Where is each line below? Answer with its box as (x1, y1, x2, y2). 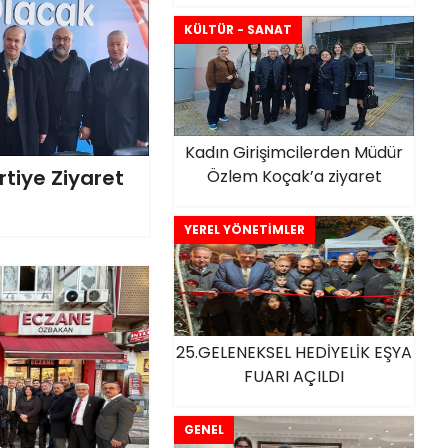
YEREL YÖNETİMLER (184, 221, 305, 238)
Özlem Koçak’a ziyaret (206, 165, 382, 188)
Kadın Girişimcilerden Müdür (185, 141, 403, 164)
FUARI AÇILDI (244, 365, 344, 388)
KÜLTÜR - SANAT (184, 21, 292, 38)
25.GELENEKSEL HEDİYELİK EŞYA (176, 341, 412, 364)
